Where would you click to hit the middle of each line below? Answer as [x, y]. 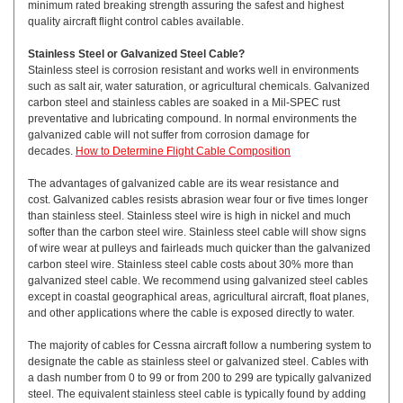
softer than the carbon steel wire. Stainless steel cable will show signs [197, 233]
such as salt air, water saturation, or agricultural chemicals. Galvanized [199, 87]
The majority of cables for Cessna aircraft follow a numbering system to [200, 346]
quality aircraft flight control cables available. [136, 22]
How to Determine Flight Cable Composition [183, 152]
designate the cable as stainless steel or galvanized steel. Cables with [198, 362]
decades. [52, 152]
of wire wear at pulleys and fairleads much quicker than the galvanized [199, 249]
